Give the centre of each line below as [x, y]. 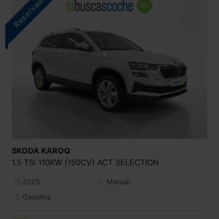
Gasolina [35, 197]
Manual [118, 181]
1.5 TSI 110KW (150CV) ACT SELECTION [85, 162]
